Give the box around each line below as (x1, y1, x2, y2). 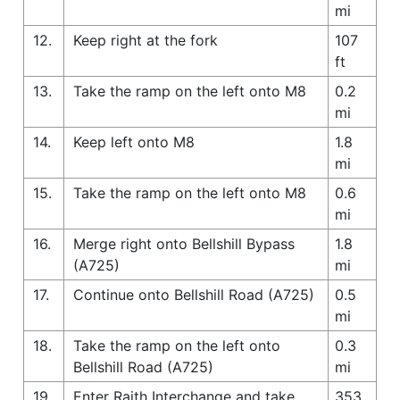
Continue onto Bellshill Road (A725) (73, 285, 314, 304)
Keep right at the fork (73, 30, 218, 49)
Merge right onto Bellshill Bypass (73, 234, 295, 253)
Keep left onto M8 (73, 132, 195, 151)
